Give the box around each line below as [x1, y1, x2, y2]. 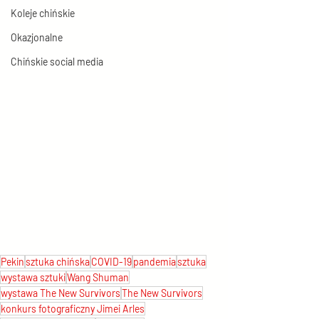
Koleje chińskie [11, 7, 75, 19]
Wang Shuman [67, 271, 129, 283]
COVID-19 [91, 256, 132, 268]
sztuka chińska [26, 256, 90, 268]
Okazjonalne [11, 31, 63, 43]
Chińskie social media [11, 56, 103, 68]
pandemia [133, 256, 176, 268]
